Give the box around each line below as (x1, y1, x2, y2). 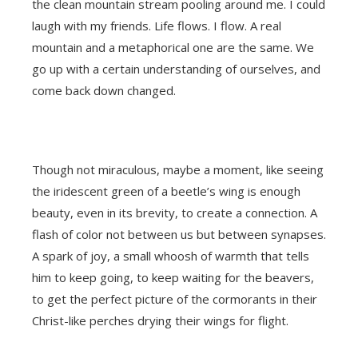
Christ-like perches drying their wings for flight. (32, 312, 288, 328)
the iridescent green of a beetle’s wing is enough (32, 183, 300, 199)
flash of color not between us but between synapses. (32, 226, 326, 242)
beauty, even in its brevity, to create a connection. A (32, 205, 317, 221)
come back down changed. (32, 82, 176, 98)
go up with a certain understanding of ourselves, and (32, 61, 320, 77)
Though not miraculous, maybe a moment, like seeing (32, 161, 324, 177)
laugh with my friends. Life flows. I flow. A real (32, 18, 281, 34)
